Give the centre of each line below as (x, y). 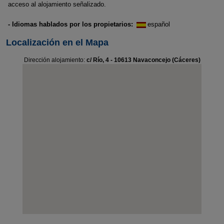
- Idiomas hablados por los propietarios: (70, 24)
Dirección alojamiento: (55, 60)
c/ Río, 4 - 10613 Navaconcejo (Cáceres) (143, 60)
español (159, 24)
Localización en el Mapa (57, 42)
